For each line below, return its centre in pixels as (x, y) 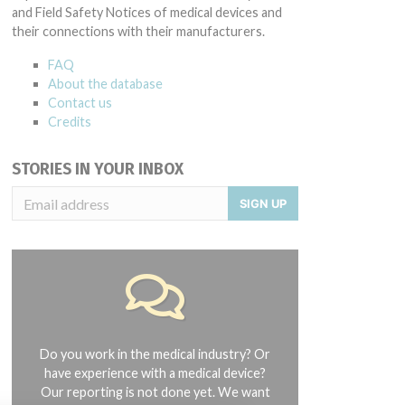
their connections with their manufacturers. (138, 31)
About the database (105, 84)
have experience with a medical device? (155, 373)
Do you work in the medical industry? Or (155, 354)
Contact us (80, 103)
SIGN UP (263, 203)
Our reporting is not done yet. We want (155, 392)
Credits (70, 122)
